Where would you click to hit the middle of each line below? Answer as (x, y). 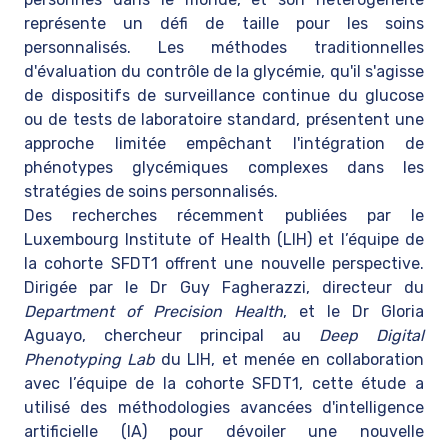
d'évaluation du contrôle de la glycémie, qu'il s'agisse (224, 71)
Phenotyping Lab (90, 359)
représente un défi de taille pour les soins (224, 23)
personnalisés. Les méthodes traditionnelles (224, 47)
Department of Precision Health (153, 311)
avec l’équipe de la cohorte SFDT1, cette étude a (224, 383)
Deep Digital (371, 335)
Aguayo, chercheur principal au (171, 335)
